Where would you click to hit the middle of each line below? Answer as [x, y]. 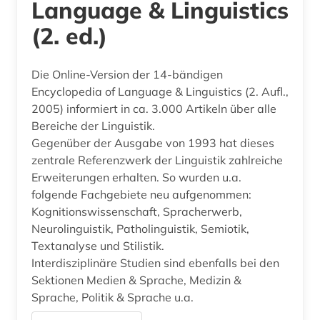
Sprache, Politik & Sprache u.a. [112, 297]
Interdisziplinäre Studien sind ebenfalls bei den [155, 262]
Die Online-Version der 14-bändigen [127, 74]
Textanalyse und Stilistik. [99, 245]
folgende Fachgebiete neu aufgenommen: [141, 194]
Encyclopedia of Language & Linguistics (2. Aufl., [160, 91]
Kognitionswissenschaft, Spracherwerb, [137, 211]
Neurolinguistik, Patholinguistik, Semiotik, [140, 228]
